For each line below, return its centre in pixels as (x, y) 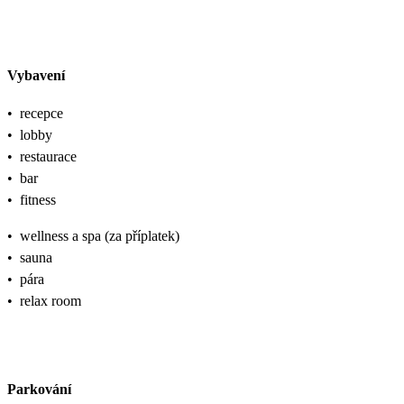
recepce (41, 113)
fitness (38, 199)
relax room (50, 300)
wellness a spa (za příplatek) (100, 235)
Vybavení (36, 75)
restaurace (48, 156)
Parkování (39, 390)
